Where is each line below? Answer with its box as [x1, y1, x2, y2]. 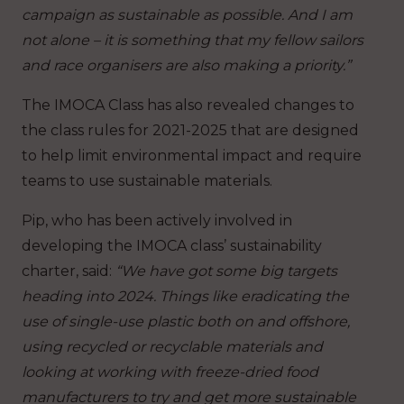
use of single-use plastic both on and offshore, [22, 312, 350, 330]
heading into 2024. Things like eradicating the [22, 287, 349, 305]
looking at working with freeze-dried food [22, 363, 318, 381]
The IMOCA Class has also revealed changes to [22, 96, 354, 114]
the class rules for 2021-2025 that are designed [22, 121, 359, 139]
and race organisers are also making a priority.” [22, 56, 351, 74]
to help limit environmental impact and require [22, 146, 362, 164]
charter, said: [22, 262, 115, 280]
